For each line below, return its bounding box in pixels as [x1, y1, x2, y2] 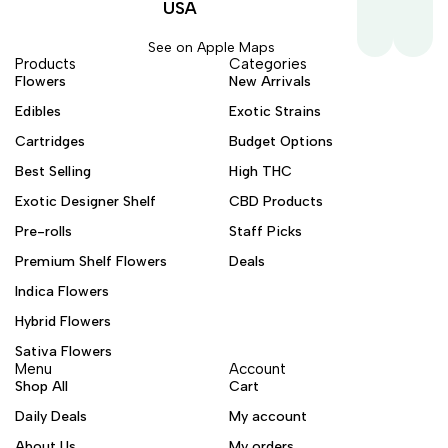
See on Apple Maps [148, 39, 275, 56]
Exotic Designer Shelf [15, 193, 156, 210]
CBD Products [229, 193, 323, 210]
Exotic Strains [229, 103, 321, 120]
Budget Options [229, 133, 333, 150]
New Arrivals [229, 73, 311, 90]
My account [229, 408, 307, 425]
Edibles [15, 103, 61, 120]
